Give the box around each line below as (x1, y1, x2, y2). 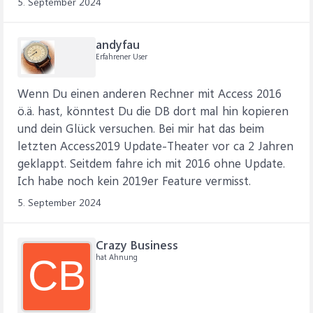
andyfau (96, 36, 140, 52)
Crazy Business (96, 237, 178, 252)
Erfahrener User (96, 51, 147, 61)
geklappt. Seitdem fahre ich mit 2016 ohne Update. (17, 155, 285, 170)
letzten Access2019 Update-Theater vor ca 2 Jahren (17, 138, 293, 153)
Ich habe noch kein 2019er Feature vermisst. (17, 173, 251, 188)
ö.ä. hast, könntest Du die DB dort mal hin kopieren (17, 103, 289, 118)
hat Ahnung (96, 252, 138, 262)
